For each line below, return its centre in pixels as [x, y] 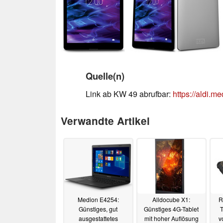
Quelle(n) [105, 76]
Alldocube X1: [171, 200]
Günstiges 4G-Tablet [171, 209]
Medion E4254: [98, 200]
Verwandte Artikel [105, 120]
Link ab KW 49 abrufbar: [129, 94]
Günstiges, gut [98, 209]
